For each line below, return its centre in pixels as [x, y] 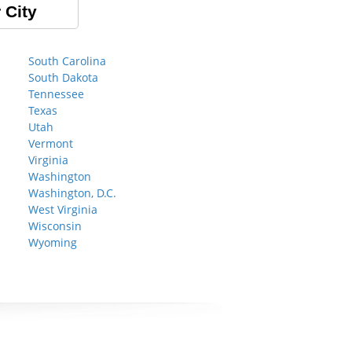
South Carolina [67, 61]
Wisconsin [55, 226]
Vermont [51, 143]
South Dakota [63, 77]
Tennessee [56, 94]
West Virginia [63, 209]
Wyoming [53, 242]
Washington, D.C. [72, 193]
